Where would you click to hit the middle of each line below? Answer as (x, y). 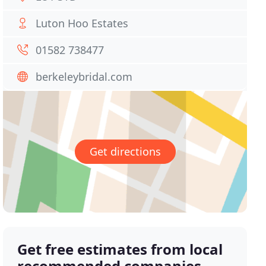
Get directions (125, 152)
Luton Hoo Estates (82, 23)
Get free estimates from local (120, 249)
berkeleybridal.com (84, 77)
